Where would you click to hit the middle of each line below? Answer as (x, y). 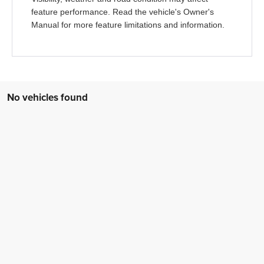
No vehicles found (47, 97)
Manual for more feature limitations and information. (128, 25)
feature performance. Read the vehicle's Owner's (123, 12)
